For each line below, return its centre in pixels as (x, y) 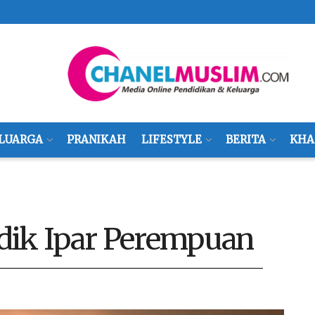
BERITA (245, 140)
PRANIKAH (96, 140)
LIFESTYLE (171, 140)
